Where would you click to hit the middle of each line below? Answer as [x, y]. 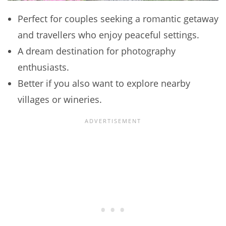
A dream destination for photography [97, 51]
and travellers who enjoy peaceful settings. [108, 35]
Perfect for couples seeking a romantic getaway [118, 18]
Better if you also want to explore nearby [104, 83]
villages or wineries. [60, 99]
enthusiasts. [43, 67]
